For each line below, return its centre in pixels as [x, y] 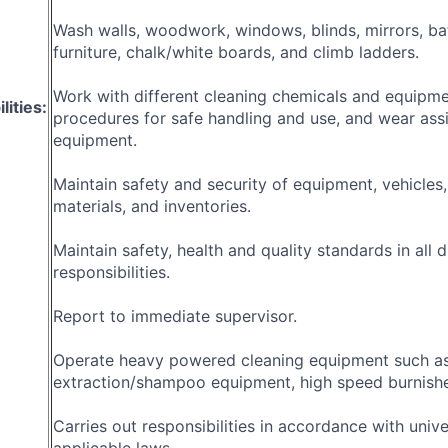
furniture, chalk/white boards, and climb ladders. [236, 51]
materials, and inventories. [152, 205]
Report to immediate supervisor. [175, 315]
